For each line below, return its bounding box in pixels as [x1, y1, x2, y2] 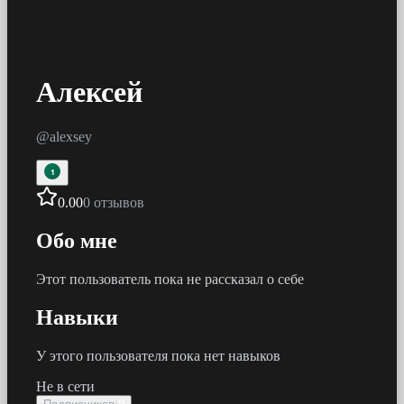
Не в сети [36, 378, 95, 394]
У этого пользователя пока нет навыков [36, 347, 280, 363]
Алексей [36, 76, 142, 109]
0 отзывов [83, 194, 144, 210]
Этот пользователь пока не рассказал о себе [36, 271, 304, 287]
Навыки [36, 305, 118, 329]
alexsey [50, 128, 92, 144]
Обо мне [36, 228, 117, 252]
